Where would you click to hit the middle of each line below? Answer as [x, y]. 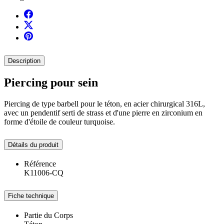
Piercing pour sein [51, 82]
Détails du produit [33, 144]
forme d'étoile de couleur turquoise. [59, 121]
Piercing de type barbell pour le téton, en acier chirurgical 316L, [104, 103]
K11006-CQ [44, 173]
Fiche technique [31, 196]
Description [24, 60]
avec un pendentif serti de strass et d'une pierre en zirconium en [103, 112]
